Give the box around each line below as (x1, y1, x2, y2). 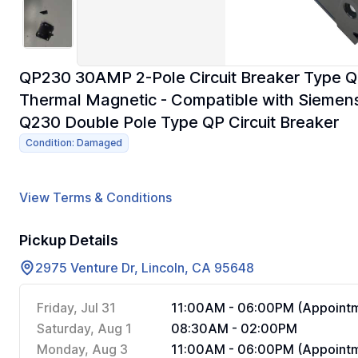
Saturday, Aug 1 (37, 320, 132, 336)
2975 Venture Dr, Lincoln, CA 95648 (35, 260, 254, 276)
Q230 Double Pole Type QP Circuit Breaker (19, 113, 339, 132)
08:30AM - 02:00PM (171, 320, 297, 336)
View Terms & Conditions (19, 189, 172, 205)
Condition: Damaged (26, 137, 122, 149)
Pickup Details (19, 232, 118, 249)
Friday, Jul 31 (37, 300, 116, 316)
